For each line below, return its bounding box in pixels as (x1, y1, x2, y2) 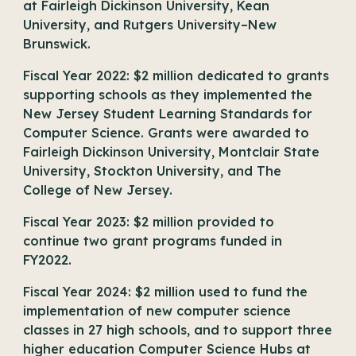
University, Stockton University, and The (23, 163, 282, 179)
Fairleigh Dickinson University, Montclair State (23, 144, 320, 160)
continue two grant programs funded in (23, 233, 283, 249)
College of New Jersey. (23, 182, 173, 198)
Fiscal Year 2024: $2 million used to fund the (23, 284, 308, 300)
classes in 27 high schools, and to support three (23, 322, 333, 338)
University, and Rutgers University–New (23, 17, 277, 33)
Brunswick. (23, 36, 91, 52)
